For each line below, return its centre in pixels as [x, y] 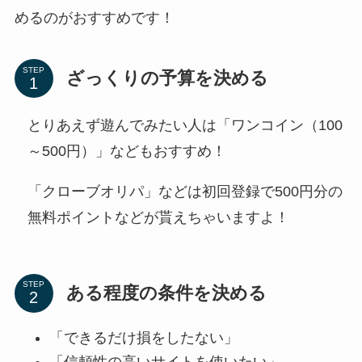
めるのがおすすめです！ [94, 17]
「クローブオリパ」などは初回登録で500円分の [185, 192]
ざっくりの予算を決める [167, 78]
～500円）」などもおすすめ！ [126, 152]
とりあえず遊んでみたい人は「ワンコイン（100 [185, 126]
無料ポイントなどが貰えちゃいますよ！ [158, 218]
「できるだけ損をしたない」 [143, 337]
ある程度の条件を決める [166, 293]
